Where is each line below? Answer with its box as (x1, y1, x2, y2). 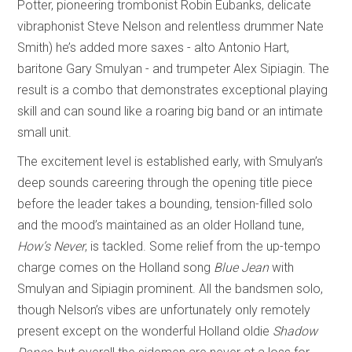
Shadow (273, 323, 318, 339)
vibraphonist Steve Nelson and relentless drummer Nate (17, 18, 324, 34)
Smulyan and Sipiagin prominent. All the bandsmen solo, (17, 280, 324, 296)
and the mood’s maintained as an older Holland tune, (17, 217, 305, 233)
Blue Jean (214, 259, 269, 275)
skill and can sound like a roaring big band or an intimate (17, 103, 324, 119)
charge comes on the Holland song (17, 259, 214, 275)
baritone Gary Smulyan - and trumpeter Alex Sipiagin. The (17, 60, 330, 76)
